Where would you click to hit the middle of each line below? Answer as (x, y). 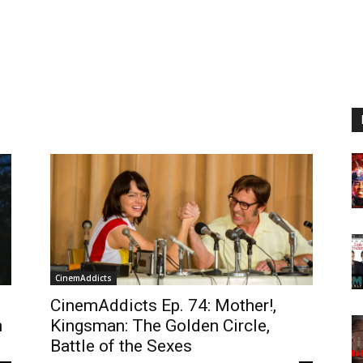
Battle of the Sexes (121, 346)
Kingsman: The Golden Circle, (160, 325)
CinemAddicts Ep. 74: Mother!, (163, 305)
